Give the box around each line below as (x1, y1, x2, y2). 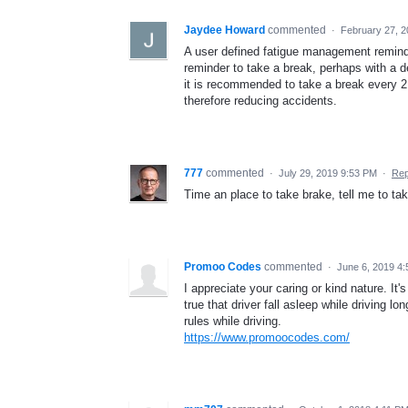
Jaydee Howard (184, 24, 265, 37)
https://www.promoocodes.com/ (184, 331, 350, 345)
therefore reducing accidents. (184, 94, 337, 108)
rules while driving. (184, 314, 281, 329)
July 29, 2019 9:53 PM (279, 168, 377, 179)
